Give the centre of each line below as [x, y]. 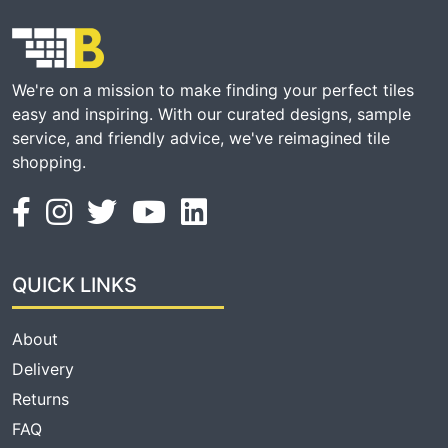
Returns [40, 398]
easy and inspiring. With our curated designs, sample [211, 113]
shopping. [49, 161]
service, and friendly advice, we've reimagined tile [201, 137]
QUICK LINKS [74, 284]
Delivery [43, 368]
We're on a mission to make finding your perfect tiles [213, 89]
